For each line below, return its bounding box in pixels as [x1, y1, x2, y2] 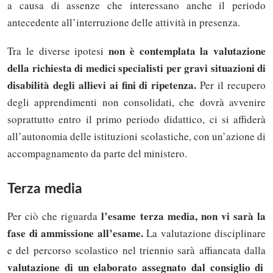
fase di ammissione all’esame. [7, 225, 143, 241]
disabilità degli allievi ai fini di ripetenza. [7, 77, 197, 93]
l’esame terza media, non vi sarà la [101, 208, 266, 224]
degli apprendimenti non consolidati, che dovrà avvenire [7, 95, 266, 110]
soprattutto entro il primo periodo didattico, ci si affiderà [7, 112, 266, 127]
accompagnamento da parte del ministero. [7, 146, 187, 161]
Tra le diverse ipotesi [7, 44, 108, 58]
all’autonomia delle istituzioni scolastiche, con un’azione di [7, 129, 266, 144]
